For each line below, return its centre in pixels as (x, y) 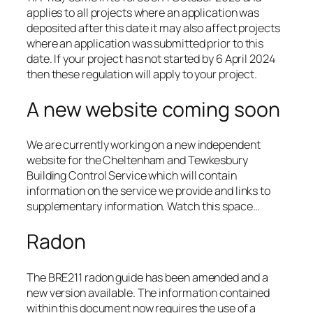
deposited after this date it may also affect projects (153, 28)
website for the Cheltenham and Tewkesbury (137, 160)
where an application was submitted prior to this (145, 44)
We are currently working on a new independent (144, 145)
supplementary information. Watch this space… (143, 206)
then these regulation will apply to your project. (142, 74)
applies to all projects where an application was (143, 13)
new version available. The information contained (148, 292)
